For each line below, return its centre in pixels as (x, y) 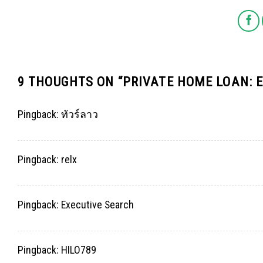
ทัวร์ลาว (80, 114)
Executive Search (97, 204)
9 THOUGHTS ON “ (70, 81)
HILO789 (79, 249)
